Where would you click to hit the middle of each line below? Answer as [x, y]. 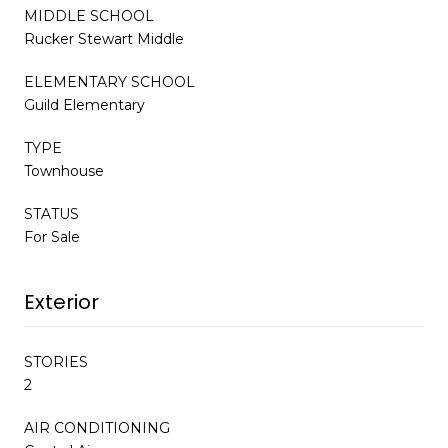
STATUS [51, 214]
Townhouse [64, 171]
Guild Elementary [84, 105]
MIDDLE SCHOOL [89, 16]
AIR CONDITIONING [97, 428]
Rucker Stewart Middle [104, 39]
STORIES [56, 362]
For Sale [52, 237]
